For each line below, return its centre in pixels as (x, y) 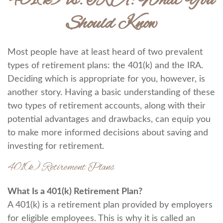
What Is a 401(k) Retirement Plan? (75, 192)
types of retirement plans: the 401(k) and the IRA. (105, 66)
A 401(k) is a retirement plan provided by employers (110, 205)
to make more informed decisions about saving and (108, 133)
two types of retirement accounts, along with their (107, 106)
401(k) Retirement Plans (61, 167)
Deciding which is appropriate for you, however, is (106, 79)
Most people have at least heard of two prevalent (105, 52)
